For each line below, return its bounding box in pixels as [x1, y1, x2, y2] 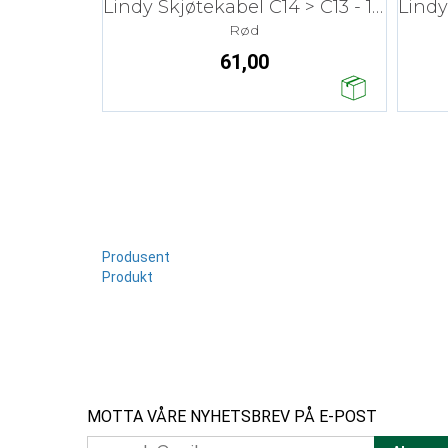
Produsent [102, 248, 170, 265]
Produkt [102, 268, 153, 285]
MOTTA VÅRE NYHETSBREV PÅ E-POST [87, 406, 377, 426]
